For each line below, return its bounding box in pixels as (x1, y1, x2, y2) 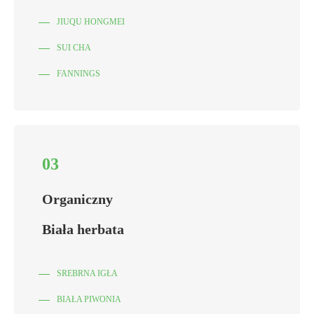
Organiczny (42, 191, 116, 207)
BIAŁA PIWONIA (57, 294, 121, 305)
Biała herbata (42, 221, 124, 238)
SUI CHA (57, 43, 91, 53)
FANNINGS (57, 69, 100, 79)
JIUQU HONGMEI (57, 17, 125, 27)
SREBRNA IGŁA (57, 268, 118, 279)
